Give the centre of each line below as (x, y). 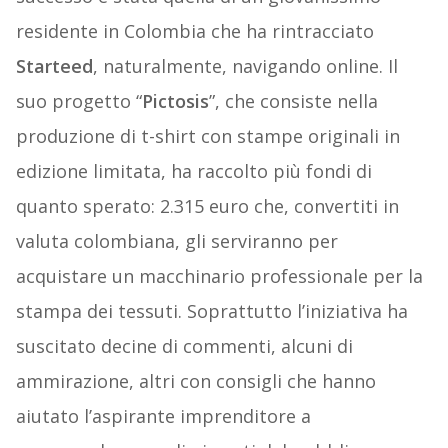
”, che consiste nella (293, 101)
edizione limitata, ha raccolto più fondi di (193, 171)
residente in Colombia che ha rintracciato (194, 31)
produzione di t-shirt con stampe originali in (207, 136)
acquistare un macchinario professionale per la (219, 276)
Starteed (54, 66)
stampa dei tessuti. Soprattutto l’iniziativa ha (211, 311)
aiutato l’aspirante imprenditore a (163, 416)
